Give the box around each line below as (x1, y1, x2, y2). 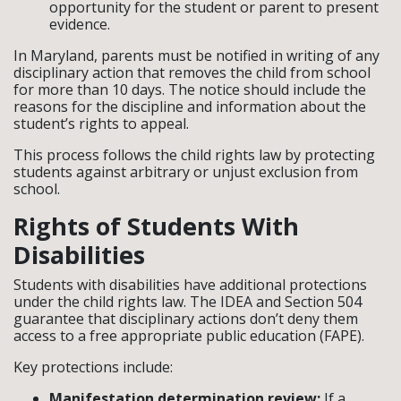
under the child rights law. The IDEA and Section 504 (13, 291, 362, 311)
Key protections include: (13, 356, 173, 377)
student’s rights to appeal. (13, 113, 189, 133)
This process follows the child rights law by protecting (13, 144, 375, 165)
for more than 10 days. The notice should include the (13, 79, 366, 99)
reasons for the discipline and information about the (13, 96, 366, 116)
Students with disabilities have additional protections (13, 274, 367, 294)
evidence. (49, 13, 110, 34)
